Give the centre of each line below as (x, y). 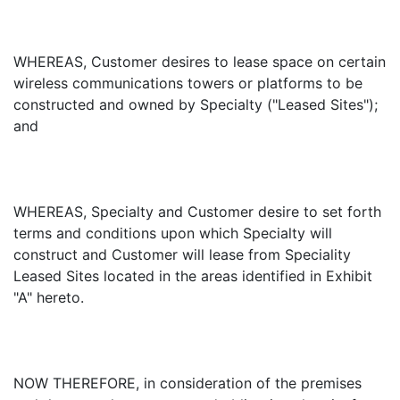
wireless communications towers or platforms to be (188, 83)
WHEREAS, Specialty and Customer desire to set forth (197, 212)
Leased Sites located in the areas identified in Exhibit (193, 276)
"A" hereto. (49, 297)
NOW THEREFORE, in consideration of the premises (187, 383)
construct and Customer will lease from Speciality (182, 254)
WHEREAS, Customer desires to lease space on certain (200, 62)
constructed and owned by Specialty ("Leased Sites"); (196, 104)
